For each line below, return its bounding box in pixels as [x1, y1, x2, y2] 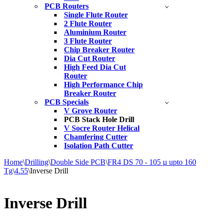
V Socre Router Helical [64, 124, 139, 132]
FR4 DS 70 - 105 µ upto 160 [108, 158, 196, 166]
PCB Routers [45, 2, 89, 10]
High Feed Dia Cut [64, 63, 126, 71]
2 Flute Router [64, 19, 112, 28]
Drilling [25, 158, 48, 166]
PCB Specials [45, 98, 89, 106]
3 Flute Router [64, 37, 112, 45]
